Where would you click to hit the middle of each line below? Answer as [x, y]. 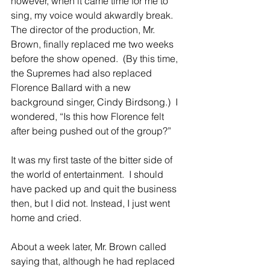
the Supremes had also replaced [83, 73]
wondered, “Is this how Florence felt [89, 117]
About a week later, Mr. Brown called [90, 247]
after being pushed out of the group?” [92, 131]
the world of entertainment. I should [88, 174]
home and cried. [47, 218]
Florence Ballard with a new [72, 88]
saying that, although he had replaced [94, 261]
